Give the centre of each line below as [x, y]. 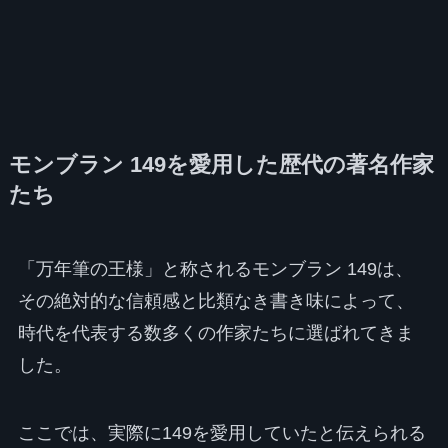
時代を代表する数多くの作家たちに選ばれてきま [215, 333]
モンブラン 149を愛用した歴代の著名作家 [221, 165]
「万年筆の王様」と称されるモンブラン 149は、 [215, 269]
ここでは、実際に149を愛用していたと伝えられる [221, 433]
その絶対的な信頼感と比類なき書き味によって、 [215, 301]
